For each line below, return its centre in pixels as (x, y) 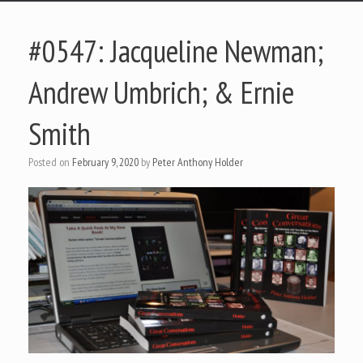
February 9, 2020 (105, 162)
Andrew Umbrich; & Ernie (161, 92)
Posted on (53, 162)
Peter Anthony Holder (198, 162)
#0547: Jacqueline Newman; (176, 51)
